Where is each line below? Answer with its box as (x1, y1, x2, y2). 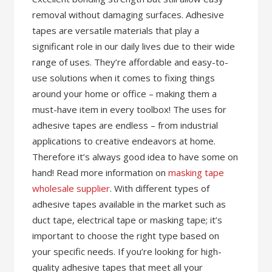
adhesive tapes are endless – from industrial (32, 119, 219, 131)
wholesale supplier (32, 182, 110, 194)
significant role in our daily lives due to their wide (32, 40, 236, 52)
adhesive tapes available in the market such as (32, 198, 226, 210)
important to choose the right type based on (32, 229, 220, 242)
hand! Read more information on (32, 166, 169, 178)
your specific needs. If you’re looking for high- (32, 245, 222, 257)
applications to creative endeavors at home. (32, 135, 216, 147)
